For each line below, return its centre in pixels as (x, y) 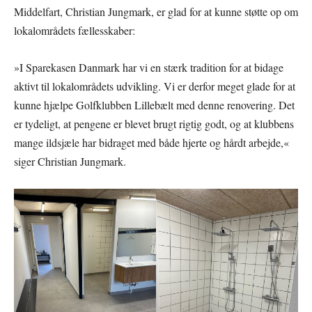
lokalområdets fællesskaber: (75, 30)
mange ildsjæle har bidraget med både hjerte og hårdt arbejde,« (151, 142)
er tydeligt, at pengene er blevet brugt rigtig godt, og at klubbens (154, 123)
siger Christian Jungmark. (70, 161)
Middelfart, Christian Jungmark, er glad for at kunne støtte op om (156, 11)
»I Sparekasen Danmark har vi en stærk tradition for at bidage (149, 67)
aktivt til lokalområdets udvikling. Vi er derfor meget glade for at (155, 86)
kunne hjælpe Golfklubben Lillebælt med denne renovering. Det (154, 104)
